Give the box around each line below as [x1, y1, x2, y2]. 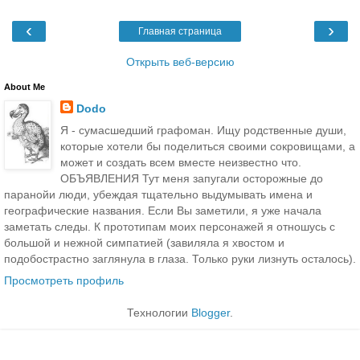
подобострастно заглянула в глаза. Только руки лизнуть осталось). [4, 252, 356, 265]
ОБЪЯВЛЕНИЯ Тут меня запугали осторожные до [59, 171, 323, 185]
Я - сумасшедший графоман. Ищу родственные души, [59, 123, 346, 137]
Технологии [127, 306, 191, 320]
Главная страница [138, 25, 222, 37]
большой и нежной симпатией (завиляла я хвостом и [4, 235, 284, 249]
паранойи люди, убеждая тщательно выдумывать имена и [4, 187, 313, 201]
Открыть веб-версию [125, 55, 235, 68]
